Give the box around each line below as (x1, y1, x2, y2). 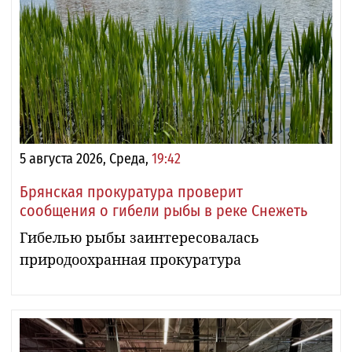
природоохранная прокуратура (20, 249, 241, 269)
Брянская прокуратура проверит (20, 181, 243, 201)
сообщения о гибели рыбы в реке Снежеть (20, 200, 307, 220)
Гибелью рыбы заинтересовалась (20, 227, 259, 247)
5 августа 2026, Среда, (20, 149, 152, 167)
